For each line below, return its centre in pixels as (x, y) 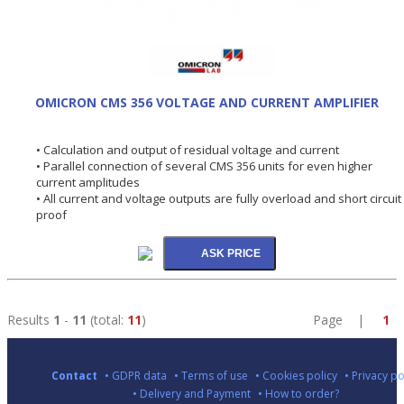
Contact (74, 376)
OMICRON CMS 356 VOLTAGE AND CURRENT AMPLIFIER (207, 102)
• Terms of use (211, 376)
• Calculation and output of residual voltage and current (188, 149)
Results (28, 319)
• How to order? (298, 394)
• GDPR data (135, 376)
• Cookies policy (296, 376)
